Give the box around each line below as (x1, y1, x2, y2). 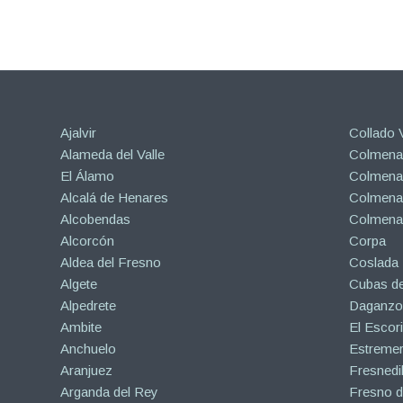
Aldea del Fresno (60, 255, 161, 271)
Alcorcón (60, 233, 114, 249)
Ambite (60, 319, 102, 336)
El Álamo (60, 168, 114, 184)
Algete (60, 276, 97, 292)
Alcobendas (60, 211, 130, 228)
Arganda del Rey (60, 384, 158, 400)
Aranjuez (60, 363, 112, 379)
